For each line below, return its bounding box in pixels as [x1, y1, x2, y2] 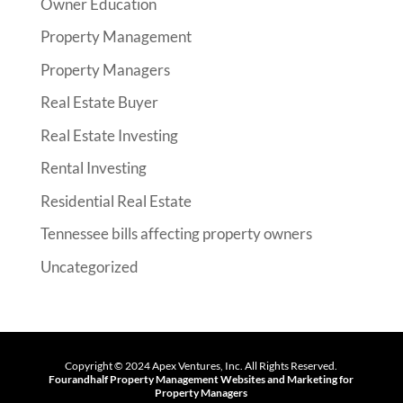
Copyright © [65, 358, 126, 372]
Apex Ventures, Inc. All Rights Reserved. [150, 358, 338, 372]
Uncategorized [40, 256, 139, 276]
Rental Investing [40, 158, 147, 177]
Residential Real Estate [40, 191, 192, 210]
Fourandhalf [49, 372, 111, 386]
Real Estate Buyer [40, 93, 158, 112]
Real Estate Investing [40, 125, 178, 145]
